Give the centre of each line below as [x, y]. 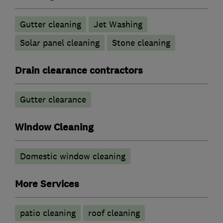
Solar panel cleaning [60, 43]
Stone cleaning [141, 43]
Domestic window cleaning [73, 157]
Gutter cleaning [51, 25]
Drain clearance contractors [79, 71]
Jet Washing [118, 25]
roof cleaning [114, 213]
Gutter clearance [53, 100]
